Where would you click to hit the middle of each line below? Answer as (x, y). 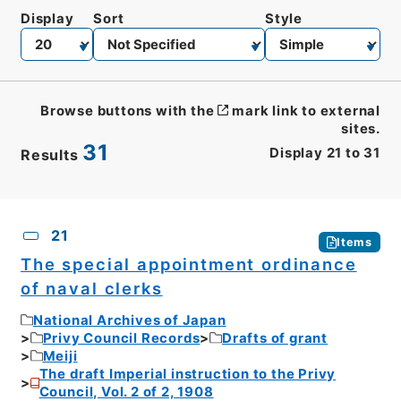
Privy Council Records (121, 338)
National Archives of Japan (129, 320)
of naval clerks (91, 289)
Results (49, 155)
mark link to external (307, 111)
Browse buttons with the (128, 111)
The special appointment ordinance (188, 264)
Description (166, 216)
